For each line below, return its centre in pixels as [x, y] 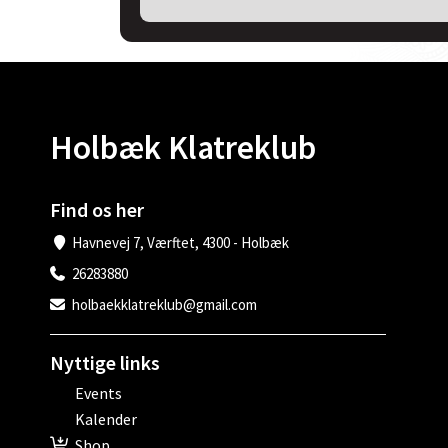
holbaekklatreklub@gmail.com [164, 304]
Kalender [106, 419]
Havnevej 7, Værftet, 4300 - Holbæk [180, 242]
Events [98, 393]
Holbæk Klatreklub [183, 147]
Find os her [97, 209]
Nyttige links [105, 362]
